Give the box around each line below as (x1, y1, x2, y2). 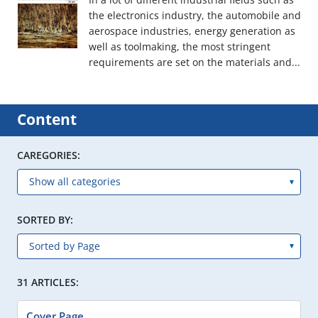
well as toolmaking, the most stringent (88, 40, 270, 54)
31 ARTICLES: (17, 275, 79, 289)
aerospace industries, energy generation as (88, 24, 295, 38)
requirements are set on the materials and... (88, 55, 300, 70)
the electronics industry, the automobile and (88, 9, 301, 23)
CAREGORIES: (17, 148, 80, 163)
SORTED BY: (17, 212, 73, 226)
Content (17, 109, 77, 130)
